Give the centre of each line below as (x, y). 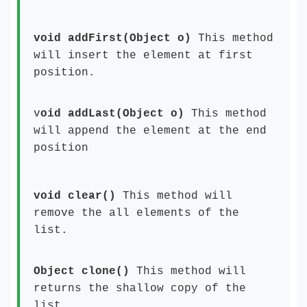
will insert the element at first (143, 56)
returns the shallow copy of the (140, 288)
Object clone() (82, 271)
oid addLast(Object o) (112, 114)
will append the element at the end (150, 131)
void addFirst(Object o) (116, 38)
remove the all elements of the (136, 213)
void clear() (75, 196)
